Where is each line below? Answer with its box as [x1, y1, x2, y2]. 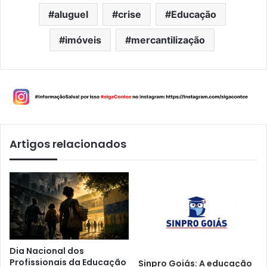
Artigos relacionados [10, 136, 126, 152]
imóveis [65, 33, 101, 46]
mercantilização [131, 33, 205, 46]
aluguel [54, 8, 88, 20]
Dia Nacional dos [10, 244, 84, 257]
